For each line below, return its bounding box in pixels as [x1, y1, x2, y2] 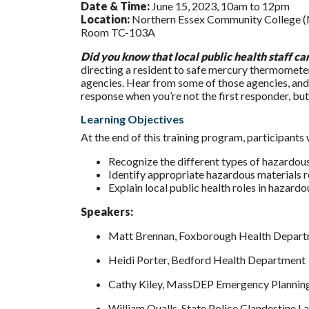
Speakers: [81, 205, 133, 218]
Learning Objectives [81, 112, 184, 126]
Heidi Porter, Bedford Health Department [108, 253, 306, 266]
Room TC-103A [81, 26, 155, 39]
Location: [81, 12, 130, 26]
